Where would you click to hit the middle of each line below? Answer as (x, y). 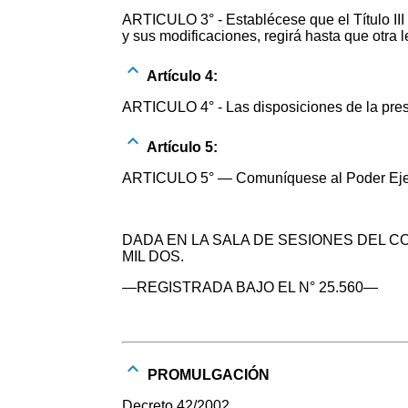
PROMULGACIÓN (207, 374)
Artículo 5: (181, 147)
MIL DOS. (153, 256)
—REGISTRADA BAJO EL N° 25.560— (250, 287)
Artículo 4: (181, 76)
